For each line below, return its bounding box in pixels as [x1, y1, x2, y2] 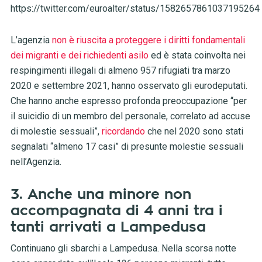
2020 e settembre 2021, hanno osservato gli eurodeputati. [10, 80, 247, 92]
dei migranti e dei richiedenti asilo [10, 50, 149, 61]
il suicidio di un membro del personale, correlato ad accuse [10, 111, 250, 122]
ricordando [101, 126, 145, 137]
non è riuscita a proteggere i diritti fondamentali [51, 35, 245, 46]
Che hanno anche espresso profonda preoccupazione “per [10, 95, 247, 107]
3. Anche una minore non [10, 187, 191, 202]
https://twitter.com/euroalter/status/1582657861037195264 [10, 3, 260, 15]
